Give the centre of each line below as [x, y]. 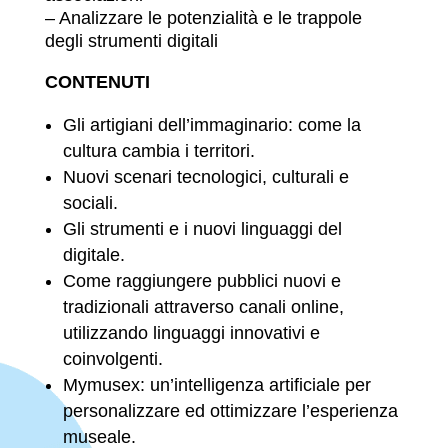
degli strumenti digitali [133, 41]
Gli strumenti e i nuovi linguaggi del [202, 229]
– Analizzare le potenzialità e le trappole [203, 18]
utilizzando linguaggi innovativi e [191, 333]
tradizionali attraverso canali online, [203, 307]
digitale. [96, 255]
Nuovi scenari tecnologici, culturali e [205, 177]
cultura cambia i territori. [161, 151]
